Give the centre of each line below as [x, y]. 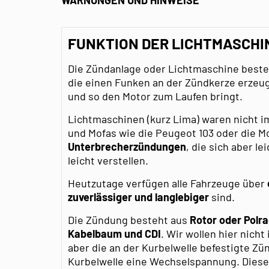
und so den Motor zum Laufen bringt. [155, 96]
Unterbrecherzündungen [127, 146]
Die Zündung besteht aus [129, 219]
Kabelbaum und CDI [114, 233]
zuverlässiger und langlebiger [138, 197]
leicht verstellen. [108, 160]
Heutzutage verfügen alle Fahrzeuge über [168, 183]
